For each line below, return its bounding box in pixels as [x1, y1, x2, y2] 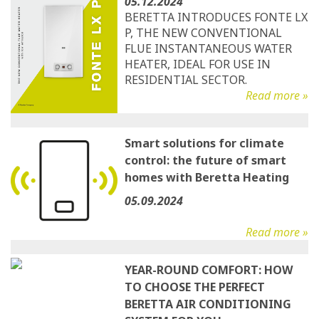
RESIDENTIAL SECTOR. [125, 72, 247, 88]
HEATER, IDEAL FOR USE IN [125, 56, 271, 72]
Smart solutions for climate [125, 135, 284, 151]
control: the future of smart [125, 152, 286, 168]
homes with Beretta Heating [125, 169, 289, 185]
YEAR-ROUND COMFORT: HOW [125, 262, 293, 278]
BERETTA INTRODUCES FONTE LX [125, 9, 308, 25]
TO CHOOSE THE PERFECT [125, 279, 265, 295]
